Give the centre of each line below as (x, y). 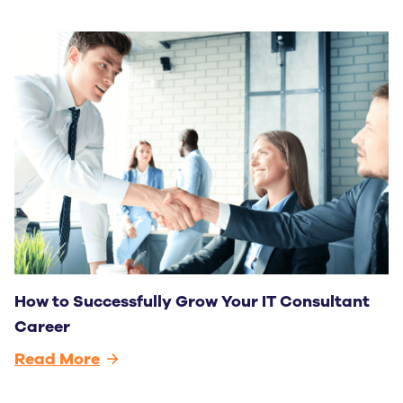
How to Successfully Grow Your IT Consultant (192, 302)
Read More (57, 359)
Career (42, 327)
